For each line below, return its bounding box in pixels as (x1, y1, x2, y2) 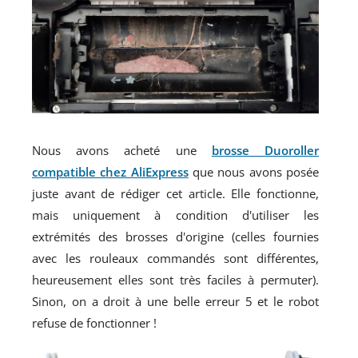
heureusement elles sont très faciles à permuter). (32, 272, 320, 288)
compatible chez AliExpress (32, 164, 189, 181)
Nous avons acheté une (32, 142, 212, 159)
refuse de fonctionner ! (32, 315, 157, 332)
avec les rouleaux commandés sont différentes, (32, 250, 320, 267)
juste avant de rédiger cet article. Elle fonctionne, (32, 185, 320, 202)
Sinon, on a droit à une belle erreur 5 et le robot (32, 293, 320, 310)
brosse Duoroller (211, 142, 320, 159)
